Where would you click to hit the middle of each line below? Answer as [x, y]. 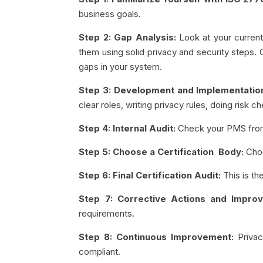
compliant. [100, 251]
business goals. [110, 14]
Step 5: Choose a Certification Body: [163, 151]
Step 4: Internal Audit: [129, 128]
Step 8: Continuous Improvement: [159, 237]
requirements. [107, 213]
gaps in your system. [121, 66]
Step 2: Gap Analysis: [129, 37]
